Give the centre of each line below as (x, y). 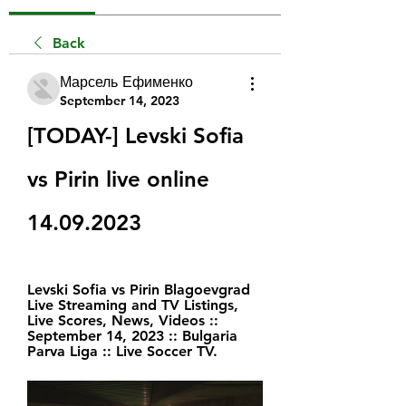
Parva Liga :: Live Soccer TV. (122, 351)
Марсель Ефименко (126, 82)
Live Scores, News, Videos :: (123, 320)
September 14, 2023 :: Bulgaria (132, 335)
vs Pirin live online (118, 179)
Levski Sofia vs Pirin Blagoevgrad (139, 289)
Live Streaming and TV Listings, (133, 304)
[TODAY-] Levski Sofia (135, 135)
